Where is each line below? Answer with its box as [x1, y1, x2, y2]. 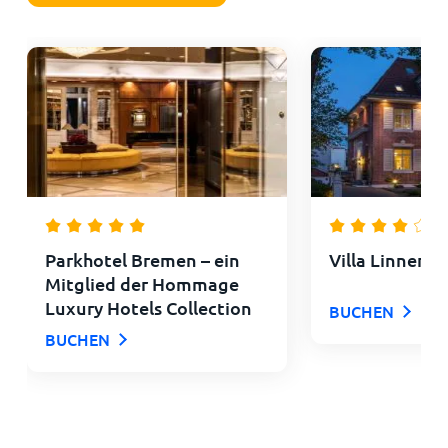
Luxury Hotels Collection [44, 295, 252, 319]
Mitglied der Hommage [44, 271, 239, 295]
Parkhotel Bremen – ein [44, 247, 240, 271]
